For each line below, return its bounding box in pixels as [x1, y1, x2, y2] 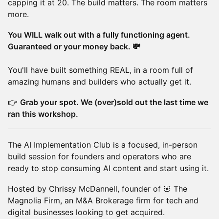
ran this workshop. [8, 109, 78, 119]
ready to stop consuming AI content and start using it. [8, 163, 209, 173]
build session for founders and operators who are [8, 152, 191, 161]
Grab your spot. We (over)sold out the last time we [20, 97, 208, 107]
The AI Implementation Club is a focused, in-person [8, 140, 197, 150]
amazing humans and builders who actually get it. [8, 77, 191, 87]
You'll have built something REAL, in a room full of [8, 65, 193, 75]
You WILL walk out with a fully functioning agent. [8, 30, 190, 40]
